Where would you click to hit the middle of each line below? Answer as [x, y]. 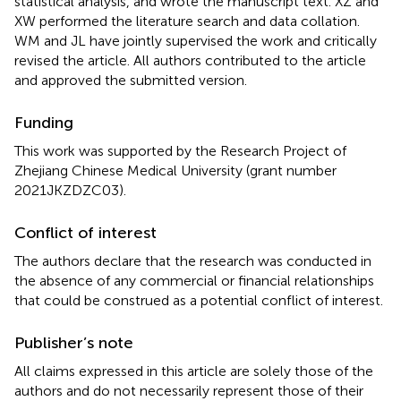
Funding [44, 122]
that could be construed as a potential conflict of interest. [199, 300]
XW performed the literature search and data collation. [187, 21]
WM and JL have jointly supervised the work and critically [196, 40]
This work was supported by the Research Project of [180, 150]
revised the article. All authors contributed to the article [190, 60]
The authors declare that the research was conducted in [193, 260]
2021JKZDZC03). [70, 190]
